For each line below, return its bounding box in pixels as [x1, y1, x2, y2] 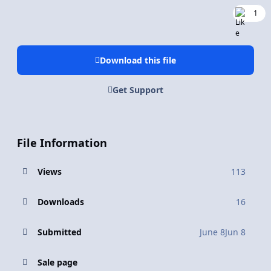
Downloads [37, 196, 84, 208]
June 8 [200, 226, 225, 238]
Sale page [37, 256, 77, 269]
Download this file [100, 54, 176, 66]
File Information [17, 135, 107, 151]
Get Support [113, 84, 163, 96]
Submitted [37, 226, 82, 238]
